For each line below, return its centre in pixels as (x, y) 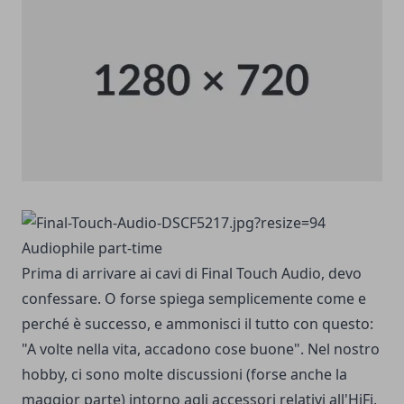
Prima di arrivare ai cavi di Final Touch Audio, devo (192, 273)
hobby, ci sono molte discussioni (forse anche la (184, 374)
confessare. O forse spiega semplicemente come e (194, 298)
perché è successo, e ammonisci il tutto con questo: (197, 323)
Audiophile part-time (92, 248)
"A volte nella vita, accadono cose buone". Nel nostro (201, 349)
